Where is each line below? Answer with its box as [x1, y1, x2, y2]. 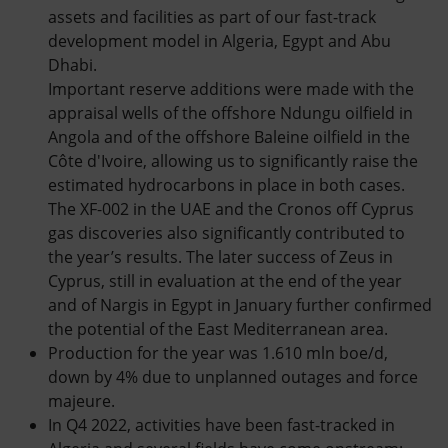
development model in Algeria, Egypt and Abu [48, 30, 391, 52]
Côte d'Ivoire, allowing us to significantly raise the [48, 150, 418, 172]
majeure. [48, 390, 115, 412]
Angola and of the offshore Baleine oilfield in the [48, 126, 410, 148]
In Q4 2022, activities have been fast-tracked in [48, 414, 395, 436]
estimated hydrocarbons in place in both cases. [48, 174, 405, 196]
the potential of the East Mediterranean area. [48, 318, 388, 340]
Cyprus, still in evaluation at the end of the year [48, 270, 402, 292]
